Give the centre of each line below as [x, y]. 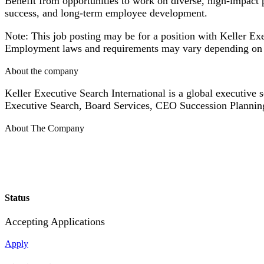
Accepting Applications [55, 221]
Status [17, 197]
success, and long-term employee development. [106, 13]
